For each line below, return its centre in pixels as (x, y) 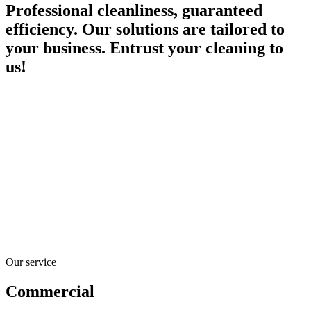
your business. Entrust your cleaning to (144, 48)
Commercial (50, 291)
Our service (31, 262)
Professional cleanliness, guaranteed (134, 11)
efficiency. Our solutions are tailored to (145, 30)
